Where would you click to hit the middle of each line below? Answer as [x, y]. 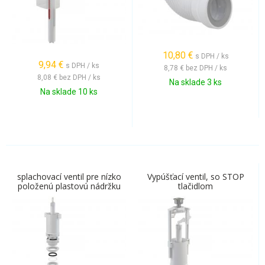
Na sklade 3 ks [195, 82]
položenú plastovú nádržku [69, 186]
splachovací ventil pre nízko [69, 177]
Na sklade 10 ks [69, 92]
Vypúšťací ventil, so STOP [195, 177]
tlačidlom [195, 186]
